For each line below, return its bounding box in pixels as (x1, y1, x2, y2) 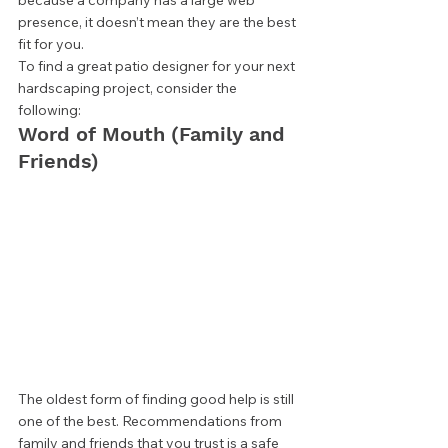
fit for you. (18, 35, 87, 54)
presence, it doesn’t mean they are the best (18, 13, 299, 32)
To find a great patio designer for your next (18, 57, 298, 76)
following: (18, 101, 84, 120)
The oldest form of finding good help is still (18, 390, 297, 409)
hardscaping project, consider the (18, 79, 240, 98)
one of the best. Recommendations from (18, 412, 285, 431)
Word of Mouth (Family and (18, 122, 291, 147)
